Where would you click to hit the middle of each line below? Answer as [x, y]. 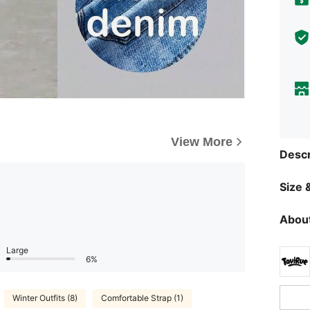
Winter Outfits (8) [45, 298]
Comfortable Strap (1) [142, 298]
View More [202, 142]
